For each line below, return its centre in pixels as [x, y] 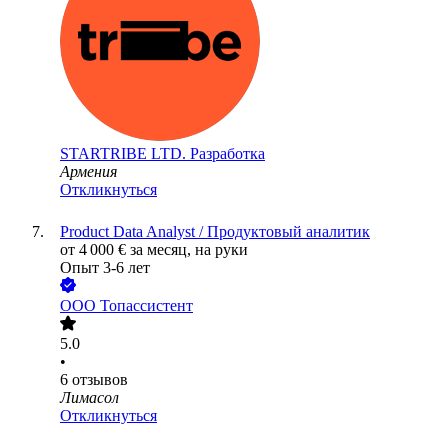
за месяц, [162, 250]
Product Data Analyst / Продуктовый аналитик [215, 232]
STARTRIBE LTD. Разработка [162, 154]
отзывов [100, 380]
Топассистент [146, 306]
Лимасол [89, 398]
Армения [88, 172]
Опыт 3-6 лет [105, 268]
